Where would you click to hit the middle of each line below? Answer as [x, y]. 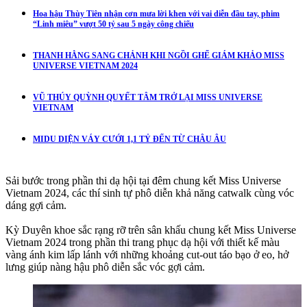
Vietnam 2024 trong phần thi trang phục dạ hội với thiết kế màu [143, 242]
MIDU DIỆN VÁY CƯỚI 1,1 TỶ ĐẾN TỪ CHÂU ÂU [130, 139]
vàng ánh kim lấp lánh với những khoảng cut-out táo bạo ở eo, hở [147, 254]
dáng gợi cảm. [36, 205]
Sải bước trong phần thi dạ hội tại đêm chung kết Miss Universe [143, 180]
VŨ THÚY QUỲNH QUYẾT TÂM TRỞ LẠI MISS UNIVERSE [148, 97]
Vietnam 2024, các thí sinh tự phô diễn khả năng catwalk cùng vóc [150, 193]
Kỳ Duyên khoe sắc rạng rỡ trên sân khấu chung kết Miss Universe [151, 230]
